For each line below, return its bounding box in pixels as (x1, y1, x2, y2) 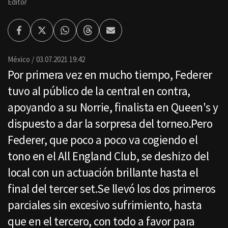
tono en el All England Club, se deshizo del (8, 149, 209, 164)
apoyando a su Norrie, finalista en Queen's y (8, 100, 218, 115)
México (8, 54, 30, 65)
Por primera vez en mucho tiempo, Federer (8, 67, 212, 82)
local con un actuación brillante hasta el (8, 165, 198, 180)
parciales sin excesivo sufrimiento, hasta (8, 197, 202, 213)
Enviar (110, 29, 132, 40)
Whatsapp (64, 29, 100, 40)
